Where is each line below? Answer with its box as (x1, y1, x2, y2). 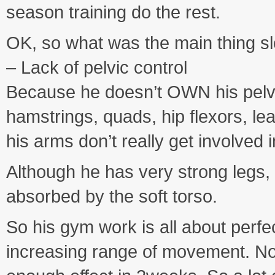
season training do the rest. (6, 2, 220, 22)
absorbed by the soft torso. (6, 187, 217, 206)
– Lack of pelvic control (6, 58, 187, 77)
